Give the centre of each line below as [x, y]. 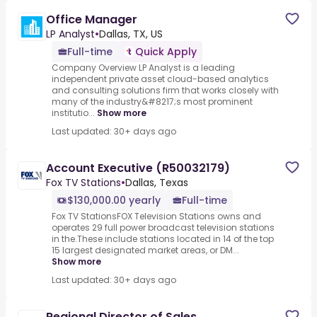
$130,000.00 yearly [114, 201]
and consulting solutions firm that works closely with [165, 91]
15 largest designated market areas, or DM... [145, 250]
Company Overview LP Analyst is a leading [143, 68]
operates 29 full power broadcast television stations [163, 228]
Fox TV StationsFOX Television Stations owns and [156, 217]
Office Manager [92, 20]
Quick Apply [166, 52]
